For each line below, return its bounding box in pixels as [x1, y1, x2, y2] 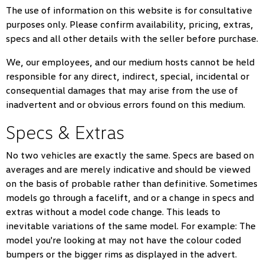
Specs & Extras [6, 120, 124, 143]
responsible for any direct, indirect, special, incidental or [6, 70, 249, 82]
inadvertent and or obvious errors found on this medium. [6, 98, 245, 110]
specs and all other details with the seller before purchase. [6, 32, 258, 44]
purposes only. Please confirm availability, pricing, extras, [6, 18, 253, 30]
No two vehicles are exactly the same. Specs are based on [6, 149, 254, 161]
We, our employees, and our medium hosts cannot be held [6, 56, 255, 68]
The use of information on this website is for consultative [6, 4, 252, 16]
